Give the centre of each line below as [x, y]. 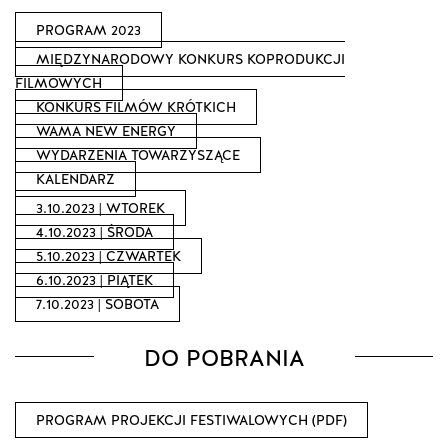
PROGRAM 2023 [88, 30]
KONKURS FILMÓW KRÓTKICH [136, 107]
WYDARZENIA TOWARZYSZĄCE [138, 155]
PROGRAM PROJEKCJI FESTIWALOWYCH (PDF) [191, 420]
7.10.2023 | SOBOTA [97, 304]
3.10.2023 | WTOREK [100, 208]
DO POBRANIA [224, 358]
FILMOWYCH [58, 83]
